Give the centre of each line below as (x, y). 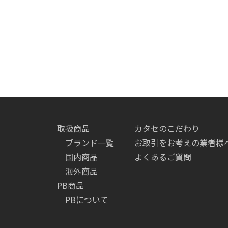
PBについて (87, 199)
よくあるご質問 (163, 156)
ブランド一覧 (90, 142)
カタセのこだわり (167, 128)
